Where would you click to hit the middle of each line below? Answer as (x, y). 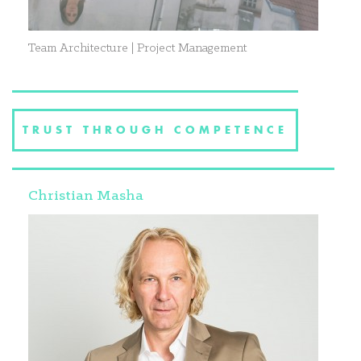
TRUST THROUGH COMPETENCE (155, 130)
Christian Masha (86, 197)
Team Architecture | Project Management (137, 49)
